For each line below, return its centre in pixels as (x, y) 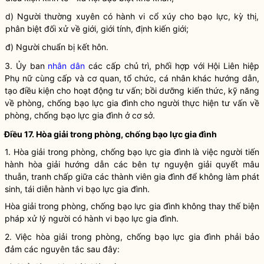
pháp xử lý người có (44, 218)
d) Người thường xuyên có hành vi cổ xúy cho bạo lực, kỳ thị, (132, 16)
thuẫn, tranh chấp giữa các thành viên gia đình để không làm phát (132, 176)
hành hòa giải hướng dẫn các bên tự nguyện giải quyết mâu (132, 164)
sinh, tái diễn (30, 189)
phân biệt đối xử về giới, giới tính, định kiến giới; (97, 29)
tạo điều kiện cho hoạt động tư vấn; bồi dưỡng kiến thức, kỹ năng (132, 90)
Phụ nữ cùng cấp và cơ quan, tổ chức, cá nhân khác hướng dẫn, (132, 78)
